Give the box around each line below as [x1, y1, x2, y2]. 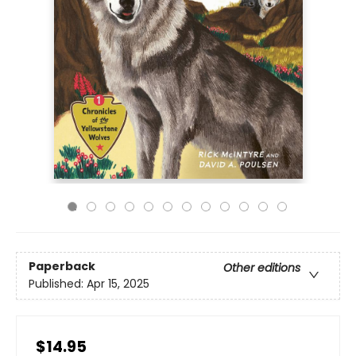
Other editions [223, 260, 300, 277]
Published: [29, 276, 87, 292]
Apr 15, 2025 [87, 276, 149, 292]
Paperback [29, 258, 95, 275]
